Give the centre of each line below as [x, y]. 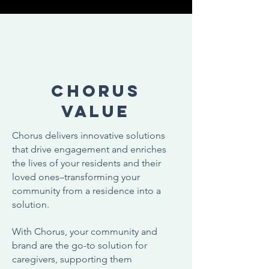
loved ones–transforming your [76, 177]
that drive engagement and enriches [89, 149]
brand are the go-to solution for [80, 245]
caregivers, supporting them [72, 259]
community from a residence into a [86, 191]
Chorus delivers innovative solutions [89, 135]
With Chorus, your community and [85, 231]
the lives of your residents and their [86, 163]
